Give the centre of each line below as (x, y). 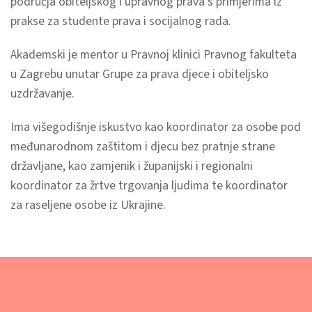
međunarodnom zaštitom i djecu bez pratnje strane (143, 147)
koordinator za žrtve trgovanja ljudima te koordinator (149, 186)
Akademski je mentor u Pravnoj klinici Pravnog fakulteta (154, 55)
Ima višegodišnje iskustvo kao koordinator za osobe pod (156, 127)
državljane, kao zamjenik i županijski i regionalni (132, 166)
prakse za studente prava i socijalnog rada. (121, 22)
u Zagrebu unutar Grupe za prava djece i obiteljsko (140, 75)
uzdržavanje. (42, 94)
